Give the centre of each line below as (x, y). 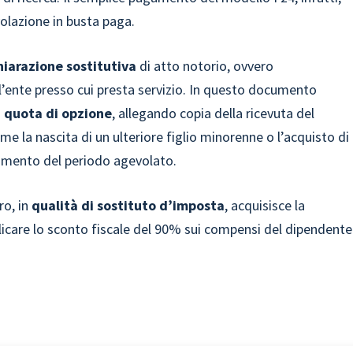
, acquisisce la (265, 205)
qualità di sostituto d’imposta (127, 205)
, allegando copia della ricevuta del (214, 113)
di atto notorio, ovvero (207, 66)
